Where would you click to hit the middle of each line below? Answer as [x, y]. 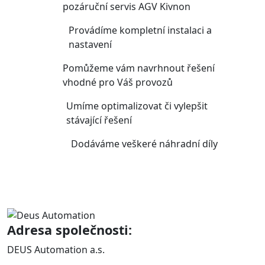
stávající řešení [99, 120]
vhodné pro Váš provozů [118, 82]
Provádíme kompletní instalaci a [140, 30]
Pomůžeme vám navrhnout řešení [139, 68]
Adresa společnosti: [70, 230]
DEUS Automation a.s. [56, 250]
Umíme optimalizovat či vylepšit [137, 106]
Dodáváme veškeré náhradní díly [144, 143]
